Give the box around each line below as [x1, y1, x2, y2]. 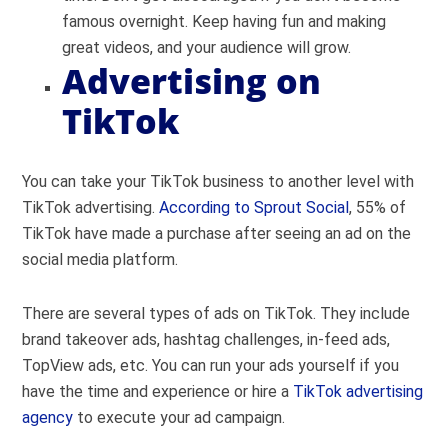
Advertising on [62, 58, 322, 104]
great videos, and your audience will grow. [62, 38, 352, 57]
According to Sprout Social [159, 198, 350, 217]
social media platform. [22, 250, 179, 269]
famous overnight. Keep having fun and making [62, 12, 387, 31]
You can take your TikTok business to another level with [22, 172, 415, 191]
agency [22, 408, 74, 427]
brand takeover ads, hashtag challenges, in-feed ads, [22, 330, 391, 349]
